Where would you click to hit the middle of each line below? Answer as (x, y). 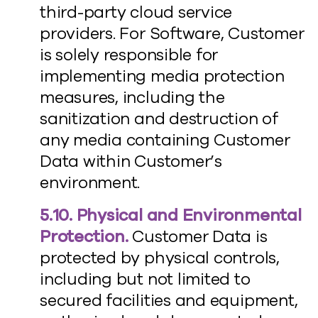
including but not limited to (145, 279)
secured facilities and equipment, (169, 301)
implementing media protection (162, 76)
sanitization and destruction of (159, 119)
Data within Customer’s (131, 161)
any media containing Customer (165, 140)
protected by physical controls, (160, 258)
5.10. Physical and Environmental (171, 215)
